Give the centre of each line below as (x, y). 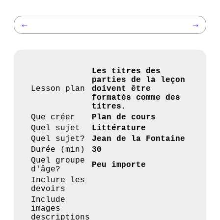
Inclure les (58, 180)
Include (48, 200)
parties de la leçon (138, 80)
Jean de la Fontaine (138, 139)
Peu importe (119, 165)
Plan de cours (124, 117)
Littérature (119, 128)
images (46, 209)
